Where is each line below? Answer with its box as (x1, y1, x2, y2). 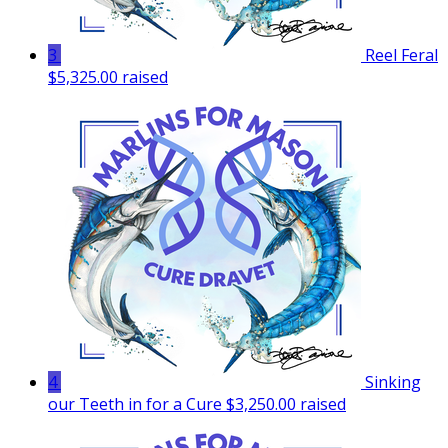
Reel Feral (365, 43, 438, 66)
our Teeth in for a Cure (48, 392, 226, 415)
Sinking (365, 370, 421, 393)
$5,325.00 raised (48, 65, 168, 88)
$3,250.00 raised (226, 392, 346, 415)
